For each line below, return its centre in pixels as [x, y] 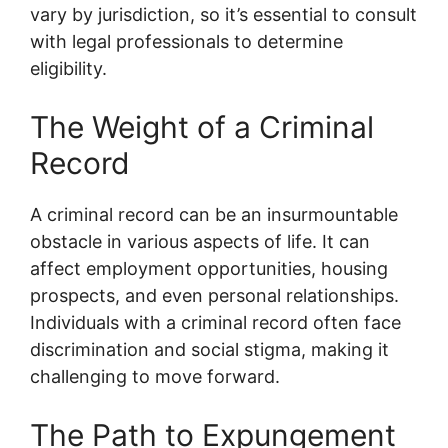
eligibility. [68, 68]
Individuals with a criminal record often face [215, 322]
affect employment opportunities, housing [209, 268]
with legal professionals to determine [186, 41]
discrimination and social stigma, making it [209, 349]
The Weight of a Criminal [202, 127]
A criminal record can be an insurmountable [214, 214]
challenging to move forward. [155, 376]
